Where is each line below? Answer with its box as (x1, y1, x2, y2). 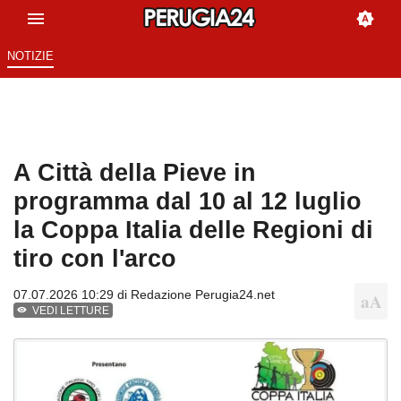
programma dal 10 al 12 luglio (13, 187, 362, 216)
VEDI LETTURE (32, 304, 110, 318)
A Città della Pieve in (13, 158, 256, 187)
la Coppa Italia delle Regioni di (13, 216, 373, 244)
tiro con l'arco (13, 244, 176, 273)
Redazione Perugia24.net (131, 287, 275, 303)
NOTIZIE (6, 49, 54, 64)
